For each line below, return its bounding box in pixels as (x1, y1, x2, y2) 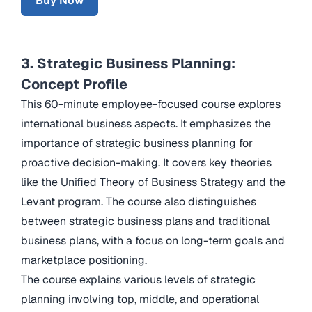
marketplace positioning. (21, 252, 147, 267)
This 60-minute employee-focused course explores (21, 96, 281, 111)
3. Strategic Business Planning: (21, 54, 235, 72)
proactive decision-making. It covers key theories (21, 155, 272, 170)
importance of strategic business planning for (21, 135, 253, 150)
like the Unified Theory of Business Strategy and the (21, 174, 286, 189)
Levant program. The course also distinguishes (21, 194, 256, 209)
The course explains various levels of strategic (21, 272, 256, 287)
